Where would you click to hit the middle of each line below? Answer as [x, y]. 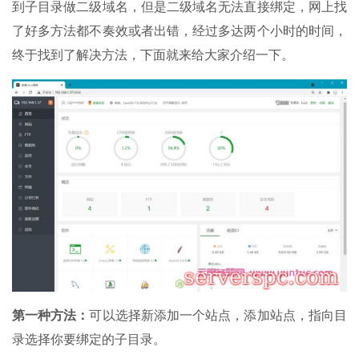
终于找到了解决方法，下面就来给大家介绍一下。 [153, 54]
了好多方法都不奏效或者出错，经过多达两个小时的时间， [179, 30]
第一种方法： [51, 315]
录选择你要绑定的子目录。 [89, 339]
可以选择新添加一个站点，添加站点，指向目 [218, 315]
